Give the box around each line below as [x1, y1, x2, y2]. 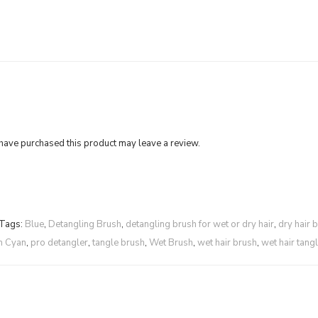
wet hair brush [197, 236, 257, 249]
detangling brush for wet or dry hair [125, 218, 274, 231]
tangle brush [92, 236, 145, 249]
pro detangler [31, 236, 88, 249]
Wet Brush [149, 236, 193, 249]
